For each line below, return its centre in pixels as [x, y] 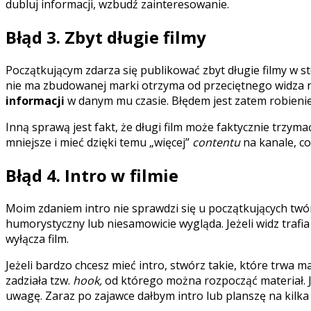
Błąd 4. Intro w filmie [92, 176]
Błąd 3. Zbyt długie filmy [106, 37]
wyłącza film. [37, 238]
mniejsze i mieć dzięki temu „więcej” [99, 143]
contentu [216, 143]
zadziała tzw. [39, 280]
